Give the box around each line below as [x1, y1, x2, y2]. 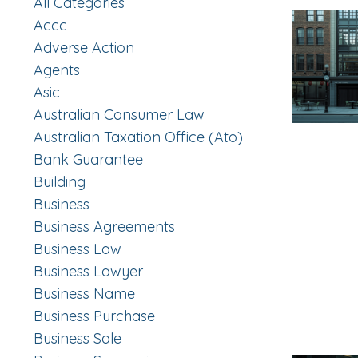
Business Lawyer [34, 262, 143, 281]
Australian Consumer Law [34, 105, 205, 125]
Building [34, 173, 86, 192]
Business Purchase [34, 307, 155, 326]
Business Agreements [34, 217, 175, 237]
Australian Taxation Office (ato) [34, 128, 243, 147]
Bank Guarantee [34, 150, 143, 169]
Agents [34, 61, 80, 80]
